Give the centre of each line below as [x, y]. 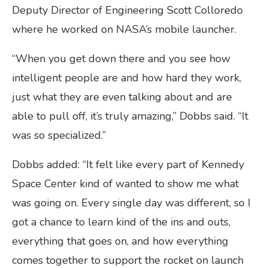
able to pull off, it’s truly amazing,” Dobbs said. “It [130, 116]
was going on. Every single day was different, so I [131, 203]
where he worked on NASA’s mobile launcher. [124, 30]
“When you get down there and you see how [121, 59]
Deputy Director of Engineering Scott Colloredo [127, 10]
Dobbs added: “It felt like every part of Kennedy [128, 165]
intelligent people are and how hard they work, [127, 78]
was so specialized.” [59, 135]
